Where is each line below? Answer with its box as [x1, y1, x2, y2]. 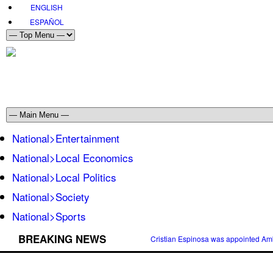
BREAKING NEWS [18, 232, 106, 246]
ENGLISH [30, 2, 63, 12]
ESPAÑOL [29, 16, 64, 27]
